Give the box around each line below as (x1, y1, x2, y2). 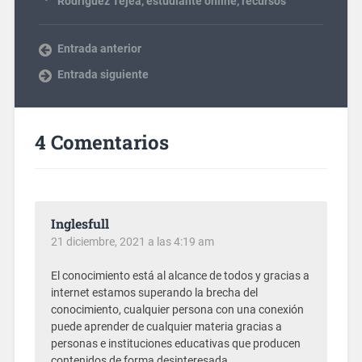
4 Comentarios (34, 129, 169, 156)
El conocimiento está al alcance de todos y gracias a (50, 269, 309, 284)
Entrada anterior (57, 42, 141, 56)
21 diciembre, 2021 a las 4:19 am (50, 235, 214, 249)
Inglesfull (50, 215, 109, 233)
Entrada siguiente (57, 68, 149, 82)
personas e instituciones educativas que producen (50, 337, 301, 351)
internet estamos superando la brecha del (50, 286, 258, 301)
